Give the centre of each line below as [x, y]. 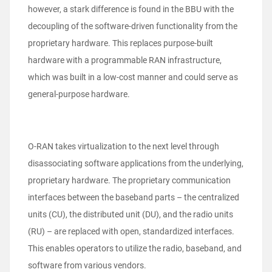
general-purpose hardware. [80, 94]
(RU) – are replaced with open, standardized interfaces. [131, 232]
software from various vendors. [87, 266]
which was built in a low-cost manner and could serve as [133, 77]
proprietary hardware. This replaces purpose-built [121, 43]
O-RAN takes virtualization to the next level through [124, 147]
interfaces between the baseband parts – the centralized [134, 198]
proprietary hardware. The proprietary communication [129, 181]
